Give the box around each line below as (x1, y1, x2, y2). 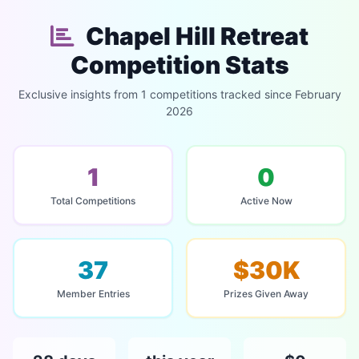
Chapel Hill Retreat (81, 22, 309, 50)
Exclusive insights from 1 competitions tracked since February (18, 87, 341, 101)
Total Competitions (50, 195, 135, 207)
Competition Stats (70, 50, 289, 79)
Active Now (240, 195, 292, 207)
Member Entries (56, 288, 130, 300)
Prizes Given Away (224, 288, 309, 300)
